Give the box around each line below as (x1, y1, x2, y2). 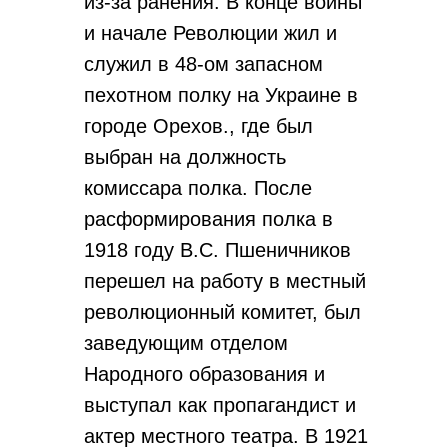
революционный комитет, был (84, 301, 361, 323)
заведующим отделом (84, 332, 288, 354)
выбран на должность (84, 146, 286, 168)
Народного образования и (84, 363, 325, 385)
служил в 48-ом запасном (84, 53, 323, 75)
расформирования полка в (84, 208, 333, 230)
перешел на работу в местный (84, 270, 366, 292)
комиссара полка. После (84, 177, 312, 199)
